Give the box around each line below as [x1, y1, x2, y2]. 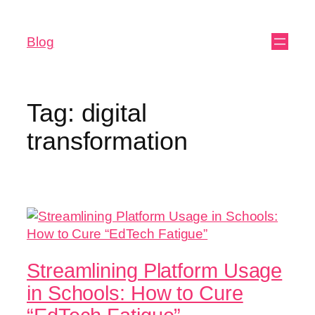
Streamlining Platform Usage [27, 259, 283, 283]
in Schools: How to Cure [27, 282, 243, 305]
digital [81, 98, 147, 128]
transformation [27, 127, 188, 156]
